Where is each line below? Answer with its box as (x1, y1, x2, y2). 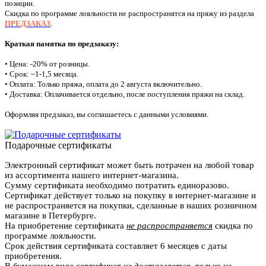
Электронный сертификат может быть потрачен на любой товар (5, 160, 254, 170)
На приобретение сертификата (5, 221, 126, 231)
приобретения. (5, 251, 62, 261)
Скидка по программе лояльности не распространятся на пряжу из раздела (5, 9, 254, 18)
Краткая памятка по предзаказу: (5, 39, 119, 49)
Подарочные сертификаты (5, 140, 112, 151)
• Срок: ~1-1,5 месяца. (5, 69, 78, 79)
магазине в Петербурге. (5, 211, 96, 221)
